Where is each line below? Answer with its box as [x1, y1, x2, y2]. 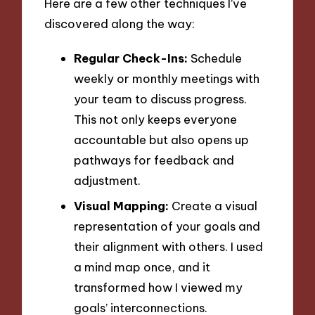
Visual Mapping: [74, 198, 169, 213]
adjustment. [74, 173, 141, 188]
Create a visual [169, 198, 257, 213]
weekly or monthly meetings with [74, 71, 259, 86]
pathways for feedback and [74, 153, 234, 168]
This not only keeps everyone [74, 112, 237, 127]
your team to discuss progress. [74, 91, 247, 107]
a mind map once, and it [74, 259, 210, 274]
